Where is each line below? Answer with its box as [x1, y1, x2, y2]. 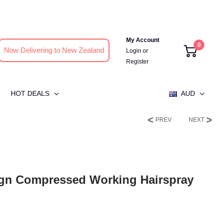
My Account [126, 37, 159, 44]
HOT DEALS [11, 89, 50, 97]
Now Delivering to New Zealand [3, 46, 104, 54]
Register [126, 58, 149, 65]
